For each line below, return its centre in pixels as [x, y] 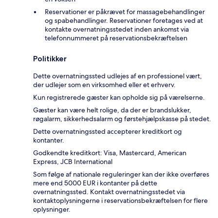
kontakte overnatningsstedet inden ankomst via [117, 29]
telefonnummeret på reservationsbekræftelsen [116, 38]
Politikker [50, 58]
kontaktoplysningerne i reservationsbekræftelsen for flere [120, 200]
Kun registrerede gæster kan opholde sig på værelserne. [119, 97]
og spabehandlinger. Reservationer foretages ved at [124, 20]
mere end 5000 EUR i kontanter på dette [95, 183]
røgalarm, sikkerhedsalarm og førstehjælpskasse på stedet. [122, 118]
